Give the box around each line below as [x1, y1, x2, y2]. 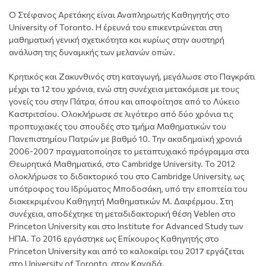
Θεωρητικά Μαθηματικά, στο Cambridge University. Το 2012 [9, 158, 235, 169]
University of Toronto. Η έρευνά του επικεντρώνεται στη [9, 21, 222, 32]
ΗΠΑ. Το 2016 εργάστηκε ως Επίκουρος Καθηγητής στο [9, 233, 219, 243]
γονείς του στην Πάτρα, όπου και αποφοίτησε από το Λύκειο [9, 96, 240, 106]
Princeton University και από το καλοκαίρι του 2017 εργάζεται [9, 245, 244, 256]
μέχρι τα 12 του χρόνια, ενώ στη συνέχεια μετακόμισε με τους [9, 83, 239, 94]
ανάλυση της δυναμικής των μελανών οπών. [9, 46, 175, 57]
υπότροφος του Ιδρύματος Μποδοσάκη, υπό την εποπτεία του [9, 183, 248, 194]
